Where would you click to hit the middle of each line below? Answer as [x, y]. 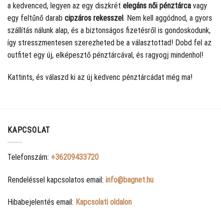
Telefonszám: [29, 157]
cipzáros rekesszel [94, 18]
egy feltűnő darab [36, 18]
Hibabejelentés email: [41, 202]
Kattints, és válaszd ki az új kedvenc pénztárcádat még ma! [100, 77]
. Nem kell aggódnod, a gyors [168, 18]
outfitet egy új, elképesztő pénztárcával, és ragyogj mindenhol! [105, 55]
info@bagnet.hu [129, 180]
